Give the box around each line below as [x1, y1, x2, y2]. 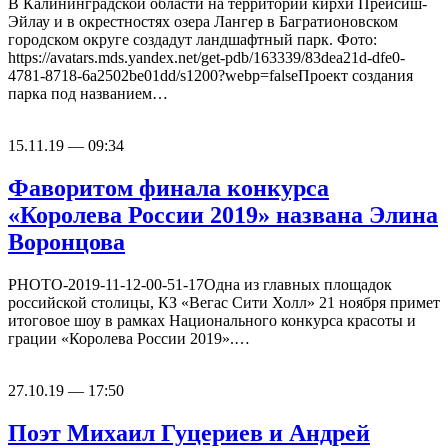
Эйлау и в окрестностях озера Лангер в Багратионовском [8, 13, 398, 31]
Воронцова [8, 229, 125, 256]
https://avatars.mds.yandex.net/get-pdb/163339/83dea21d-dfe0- [8, 49, 405, 67]
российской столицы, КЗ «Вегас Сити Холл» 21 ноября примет [8, 294, 440, 312]
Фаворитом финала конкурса [8, 175, 329, 202]
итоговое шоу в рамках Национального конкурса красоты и [8, 312, 416, 330]
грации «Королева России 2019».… [8, 330, 250, 348]
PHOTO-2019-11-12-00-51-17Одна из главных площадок [8, 276, 392, 294]
